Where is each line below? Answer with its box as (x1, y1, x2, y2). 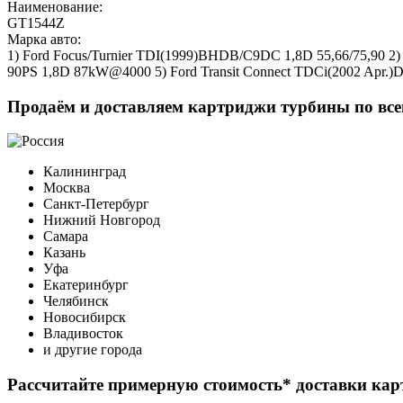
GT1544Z (7, 14, 65, 31)
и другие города (43, 342, 142, 358)
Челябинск (43, 293, 109, 309)
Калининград (43, 164, 126, 180)
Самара (43, 228, 88, 245)
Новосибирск (43, 309, 126, 326)
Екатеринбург (43, 277, 129, 293)
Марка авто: (7, 31, 81, 47)
